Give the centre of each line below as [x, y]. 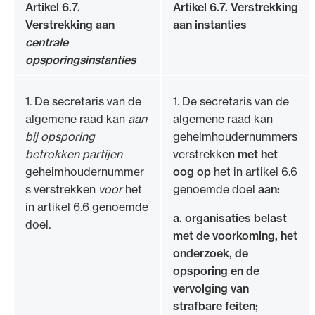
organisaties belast [236, 218]
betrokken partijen [74, 154]
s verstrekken [62, 189]
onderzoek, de [211, 253]
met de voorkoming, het [235, 235]
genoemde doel [216, 189]
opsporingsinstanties [81, 59]
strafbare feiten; [216, 306]
